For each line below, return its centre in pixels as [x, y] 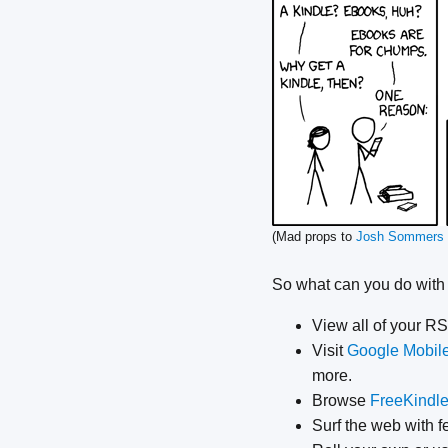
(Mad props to [314, 237]
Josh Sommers [400, 237]
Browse [341, 401]
